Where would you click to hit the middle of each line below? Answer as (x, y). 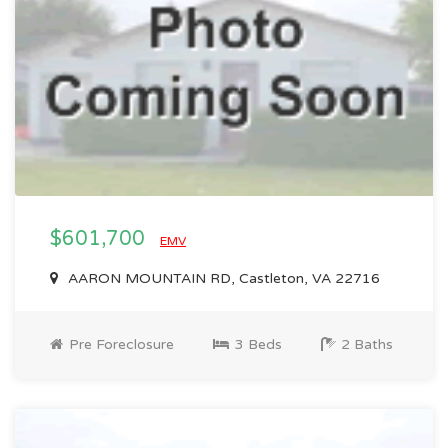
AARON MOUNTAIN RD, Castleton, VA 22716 (222, 278)
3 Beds (256, 344)
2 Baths (365, 344)
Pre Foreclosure (119, 344)
